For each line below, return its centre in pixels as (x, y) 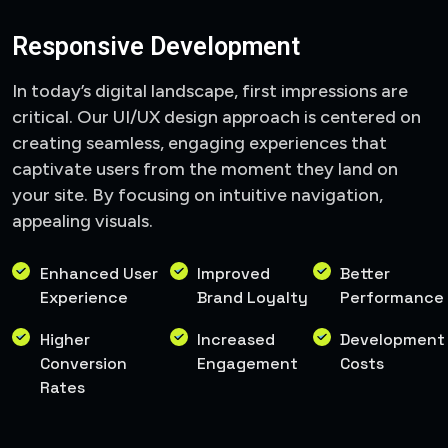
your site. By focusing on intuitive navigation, (197, 194)
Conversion (83, 363)
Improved (234, 273)
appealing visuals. (82, 220)
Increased (236, 339)
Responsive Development (156, 46)
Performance (392, 297)
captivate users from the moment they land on (205, 168)
